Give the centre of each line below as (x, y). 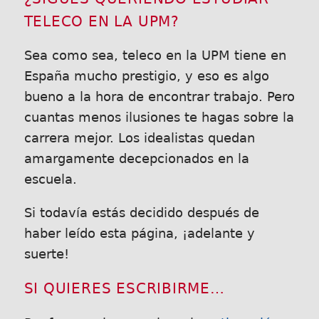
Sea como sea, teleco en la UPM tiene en (155, 56)
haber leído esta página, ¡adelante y (139, 234)
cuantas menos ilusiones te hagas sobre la (159, 118)
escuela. (50, 180)
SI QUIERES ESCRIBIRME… (124, 289)
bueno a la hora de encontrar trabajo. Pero (159, 97)
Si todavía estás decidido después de (141, 213)
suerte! (46, 254)
